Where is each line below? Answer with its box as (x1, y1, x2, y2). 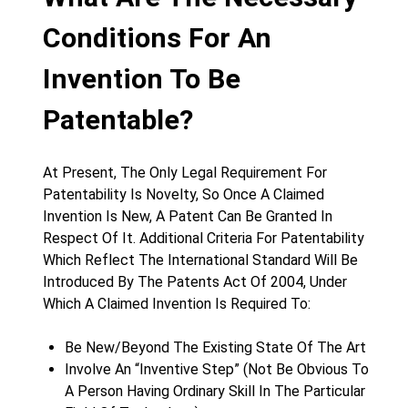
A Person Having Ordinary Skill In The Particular (65, 382, 365, 400)
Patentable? (43, 104, 193, 136)
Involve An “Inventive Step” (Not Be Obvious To (65, 361, 369, 378)
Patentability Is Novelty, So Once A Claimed (43, 186, 324, 203)
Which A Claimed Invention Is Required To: (43, 295, 311, 312)
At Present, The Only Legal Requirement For (43, 164, 327, 181)
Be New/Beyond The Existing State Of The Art (65, 339, 366, 356)
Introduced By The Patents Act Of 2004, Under (43, 273, 347, 291)
